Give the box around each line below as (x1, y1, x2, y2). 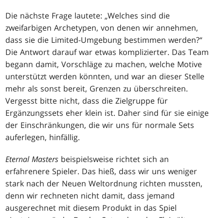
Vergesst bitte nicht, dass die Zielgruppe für (5, 95, 168, 106)
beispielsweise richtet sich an (58, 153, 169, 164)
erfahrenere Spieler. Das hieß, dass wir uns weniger (5, 165, 198, 177)
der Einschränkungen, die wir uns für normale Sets (5, 119, 195, 130)
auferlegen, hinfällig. (5, 131, 80, 143)
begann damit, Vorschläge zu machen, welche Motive (5, 58, 202, 70)
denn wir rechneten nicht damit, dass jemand (5, 190, 175, 201)
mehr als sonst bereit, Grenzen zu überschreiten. (5, 83, 188, 94)
